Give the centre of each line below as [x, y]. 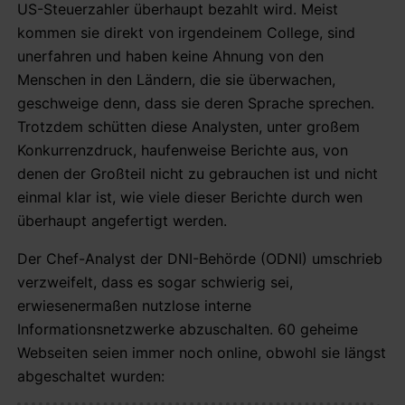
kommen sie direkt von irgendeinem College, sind [186, 32]
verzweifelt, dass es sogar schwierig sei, [155, 282]
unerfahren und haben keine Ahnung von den [170, 56]
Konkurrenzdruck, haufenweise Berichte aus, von [183, 150]
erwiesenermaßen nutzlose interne [134, 305]
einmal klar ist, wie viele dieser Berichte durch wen [190, 197]
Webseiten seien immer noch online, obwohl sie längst [202, 352]
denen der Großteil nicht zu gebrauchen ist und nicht [198, 173]
